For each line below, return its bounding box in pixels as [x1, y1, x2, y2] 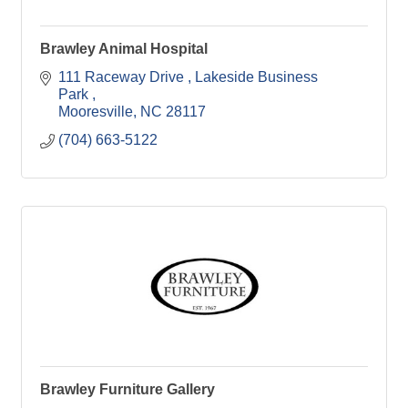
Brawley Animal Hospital [40, 41, 208, 57]
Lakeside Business [195, 69, 318, 86]
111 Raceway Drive [58, 69, 188, 86]
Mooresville [58, 104, 133, 120]
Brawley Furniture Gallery [40, 382, 215, 398]
